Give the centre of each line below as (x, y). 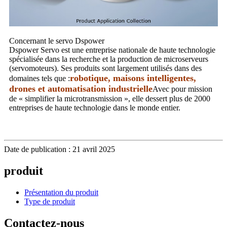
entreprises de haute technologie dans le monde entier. (95, 107)
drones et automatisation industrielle (81, 88)
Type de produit (50, 201)
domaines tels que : (40, 78)
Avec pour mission (182, 89)
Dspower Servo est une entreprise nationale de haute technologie (112, 50)
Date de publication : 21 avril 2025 (60, 149)
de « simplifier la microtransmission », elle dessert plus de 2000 (110, 98)
